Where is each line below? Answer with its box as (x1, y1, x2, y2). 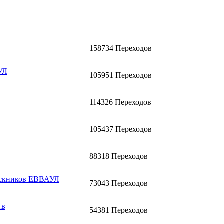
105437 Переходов (89, 124, 152, 133)
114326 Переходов (89, 97, 151, 106)
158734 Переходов (89, 43, 152, 52)
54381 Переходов (89, 205, 148, 214)
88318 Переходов (89, 151, 148, 160)
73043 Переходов (89, 178, 148, 187)
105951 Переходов (89, 70, 152, 79)
